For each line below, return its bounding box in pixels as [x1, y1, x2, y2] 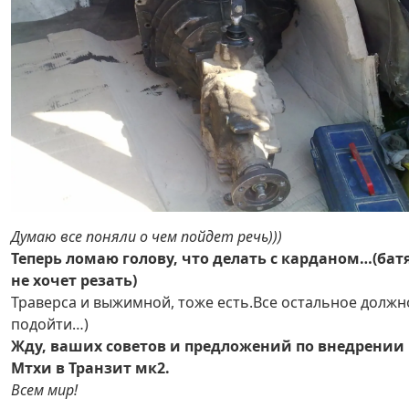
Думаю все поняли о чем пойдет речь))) [11, 226, 282, 247]
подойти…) [11, 314, 89, 335]
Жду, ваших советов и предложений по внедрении [11, 336, 404, 357]
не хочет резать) [11, 270, 137, 291]
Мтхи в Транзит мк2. [11, 358, 170, 379]
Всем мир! [11, 380, 78, 401]
